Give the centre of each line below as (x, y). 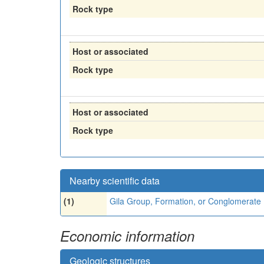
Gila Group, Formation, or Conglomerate (185, 201)
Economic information (127, 236)
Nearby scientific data (115, 181)
